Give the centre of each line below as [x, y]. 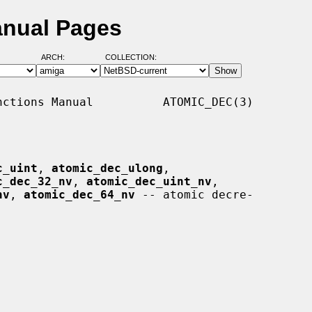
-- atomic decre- [194, 194]
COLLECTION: [131, 57]
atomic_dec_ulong [107, 168]
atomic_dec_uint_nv [149, 181]
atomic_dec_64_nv [79, 194]
